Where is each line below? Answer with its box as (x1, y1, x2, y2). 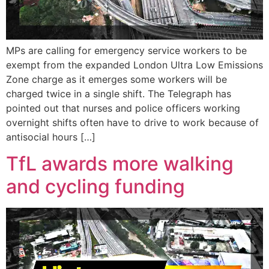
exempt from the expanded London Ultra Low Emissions (6, 59, 263, 71)
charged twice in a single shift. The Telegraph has (6, 88, 231, 100)
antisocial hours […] (6, 131, 95, 144)
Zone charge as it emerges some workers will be (6, 73, 227, 86)
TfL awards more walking (6, 152, 234, 176)
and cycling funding (6, 175, 185, 199)
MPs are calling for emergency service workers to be (6, 44, 247, 57)
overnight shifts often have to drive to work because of (6, 116, 259, 129)
